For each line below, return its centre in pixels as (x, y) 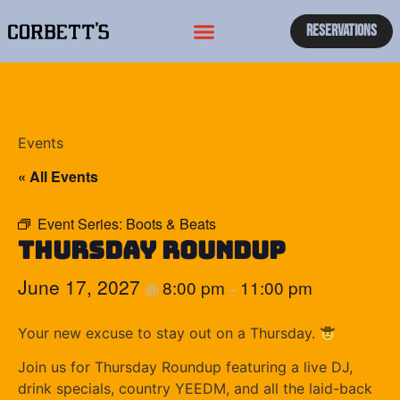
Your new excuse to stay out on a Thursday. (169, 333)
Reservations (342, 31)
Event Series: (82, 224)
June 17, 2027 (82, 287)
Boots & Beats (171, 224)
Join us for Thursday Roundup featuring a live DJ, (185, 367)
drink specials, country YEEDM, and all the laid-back (195, 389)
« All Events (58, 176)
